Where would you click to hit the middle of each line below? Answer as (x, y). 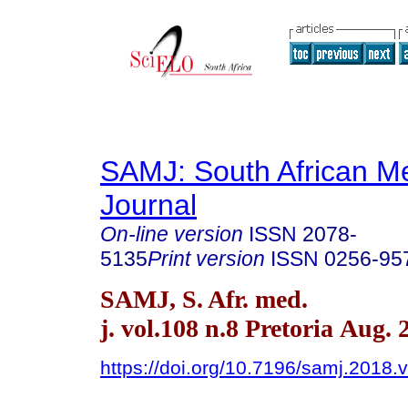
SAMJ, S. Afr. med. (204, 299)
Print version (206, 259)
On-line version (172, 234)
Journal (148, 205)
